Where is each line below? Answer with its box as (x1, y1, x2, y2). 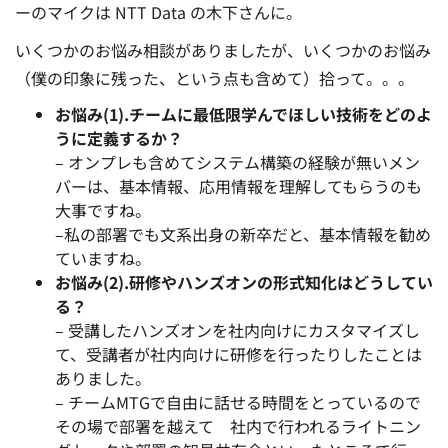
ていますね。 (55, 246, 151, 271)
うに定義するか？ (55, 126, 183, 151)
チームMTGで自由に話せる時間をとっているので (68, 390, 421, 415)
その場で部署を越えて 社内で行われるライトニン (55, 414, 421, 439)
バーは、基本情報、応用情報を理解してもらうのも (55, 174, 422, 199)
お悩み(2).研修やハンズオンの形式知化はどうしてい (55, 270, 433, 295)
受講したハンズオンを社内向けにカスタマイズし (68, 318, 420, 343)
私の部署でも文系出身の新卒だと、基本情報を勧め (64, 222, 431, 247)
